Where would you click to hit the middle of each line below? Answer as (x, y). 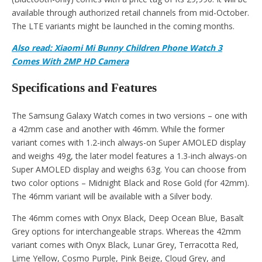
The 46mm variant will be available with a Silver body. (112, 196)
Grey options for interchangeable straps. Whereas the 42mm (126, 231)
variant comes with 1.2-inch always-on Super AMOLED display (129, 142)
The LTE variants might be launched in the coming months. (123, 26)
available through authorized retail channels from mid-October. (130, 12)
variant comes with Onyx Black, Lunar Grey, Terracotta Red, (125, 244)
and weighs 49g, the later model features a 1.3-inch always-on (129, 156)
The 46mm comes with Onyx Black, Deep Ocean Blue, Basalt (128, 218)
